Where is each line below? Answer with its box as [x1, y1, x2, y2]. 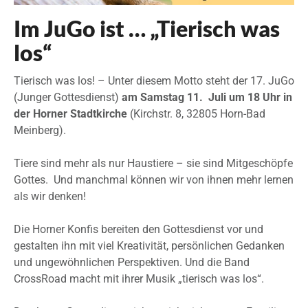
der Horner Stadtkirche [14, 107, 130, 121]
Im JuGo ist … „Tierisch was [14, 15, 280, 43]
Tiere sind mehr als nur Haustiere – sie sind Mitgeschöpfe [14, 157, 293, 170]
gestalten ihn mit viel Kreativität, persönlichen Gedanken [14, 239, 285, 253]
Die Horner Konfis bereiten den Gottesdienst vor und [14, 223, 263, 236]
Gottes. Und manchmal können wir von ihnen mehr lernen [14, 173, 294, 187]
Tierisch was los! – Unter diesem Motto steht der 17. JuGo [14, 74, 294, 88]
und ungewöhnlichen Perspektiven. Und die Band [14, 256, 250, 269]
